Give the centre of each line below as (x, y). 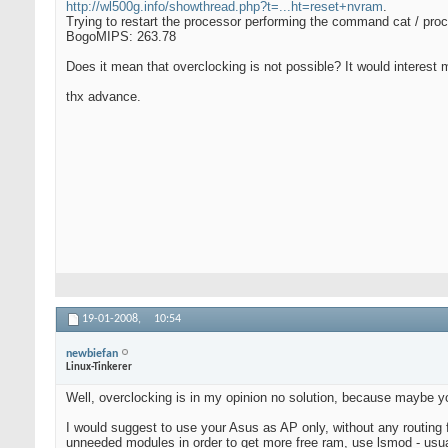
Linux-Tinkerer (99, 367)
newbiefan (92, 353)
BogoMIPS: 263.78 (121, 37)
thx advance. (103, 97)
